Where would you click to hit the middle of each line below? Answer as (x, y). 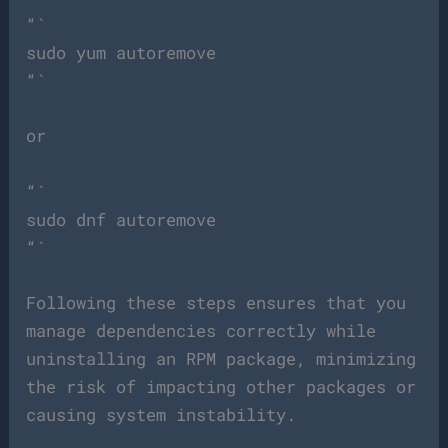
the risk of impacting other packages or (221, 386)
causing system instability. (161, 414)
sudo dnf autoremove (121, 219)
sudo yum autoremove (121, 53)
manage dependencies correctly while (201, 330)
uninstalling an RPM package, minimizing (221, 358)
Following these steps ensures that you (216, 302)
